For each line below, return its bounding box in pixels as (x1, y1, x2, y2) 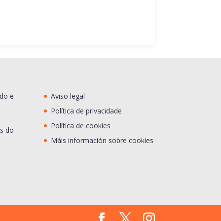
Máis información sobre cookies (51, 135, 154, 145)
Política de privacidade (51, 106, 122, 115)
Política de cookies (51, 120, 111, 130)
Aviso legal (51, 91, 85, 101)
